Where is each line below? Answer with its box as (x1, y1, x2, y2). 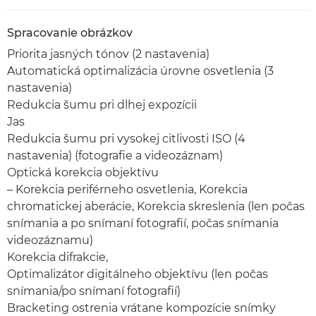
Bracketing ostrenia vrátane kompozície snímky (7, 301, 276, 315)
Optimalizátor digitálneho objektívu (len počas (7, 267, 268, 281)
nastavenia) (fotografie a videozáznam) (7, 149, 223, 162)
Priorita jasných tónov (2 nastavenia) (7, 47, 209, 61)
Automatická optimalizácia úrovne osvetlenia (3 (7, 64, 274, 78)
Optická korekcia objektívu (7, 166, 159, 179)
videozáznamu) (7, 233, 93, 247)
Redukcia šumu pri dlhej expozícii (7, 98, 197, 111)
